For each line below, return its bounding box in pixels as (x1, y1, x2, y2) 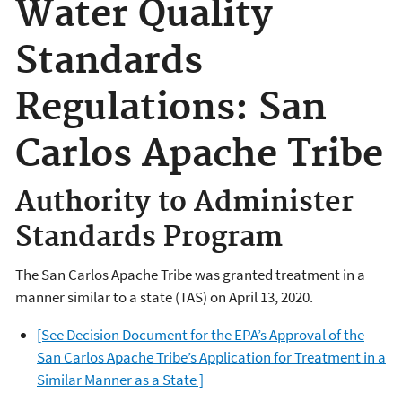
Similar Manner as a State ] (37, 369, 204, 389)
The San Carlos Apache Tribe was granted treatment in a (15, 264, 365, 284)
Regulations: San (15, 84, 327, 131)
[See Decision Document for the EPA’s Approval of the (37, 324, 364, 345)
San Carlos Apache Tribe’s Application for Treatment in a (37, 346, 386, 367)
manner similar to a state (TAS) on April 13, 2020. (15, 286, 313, 307)
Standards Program (15, 221, 283, 256)
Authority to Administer (15, 186, 354, 221)
